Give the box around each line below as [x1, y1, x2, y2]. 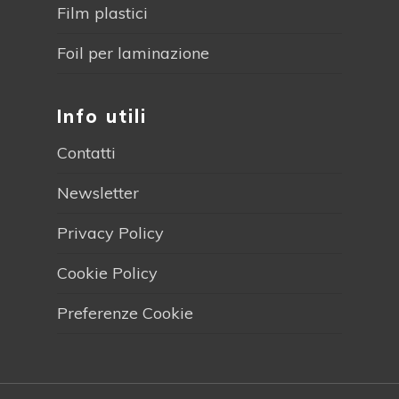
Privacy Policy [57, 222, 164, 243]
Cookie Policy [57, 262, 158, 283]
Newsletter [57, 182, 139, 203]
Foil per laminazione [57, 42, 209, 63]
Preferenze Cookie [57, 302, 193, 323]
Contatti [57, 142, 116, 163]
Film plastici [57, 2, 148, 23]
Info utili [57, 104, 147, 127]
